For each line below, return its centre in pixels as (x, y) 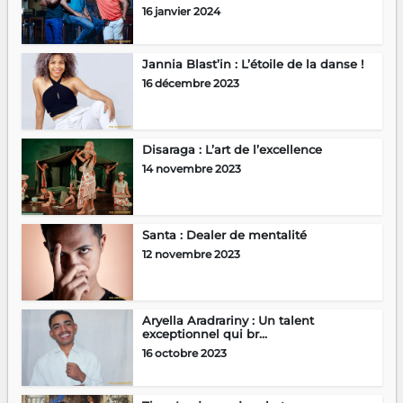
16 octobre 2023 (184, 353)
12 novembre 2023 (191, 254)
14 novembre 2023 (191, 168)
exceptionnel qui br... (204, 333)
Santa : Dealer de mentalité (224, 234)
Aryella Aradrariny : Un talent (228, 320)
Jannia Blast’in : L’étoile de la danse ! (252, 63)
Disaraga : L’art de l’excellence (232, 149)
